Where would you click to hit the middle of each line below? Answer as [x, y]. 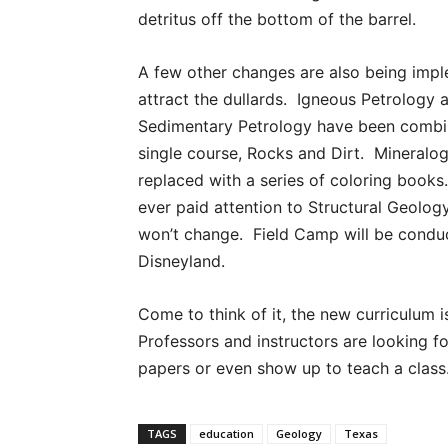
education [226, 433]
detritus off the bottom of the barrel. [277, 19]
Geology [299, 433]
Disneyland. [181, 261]
